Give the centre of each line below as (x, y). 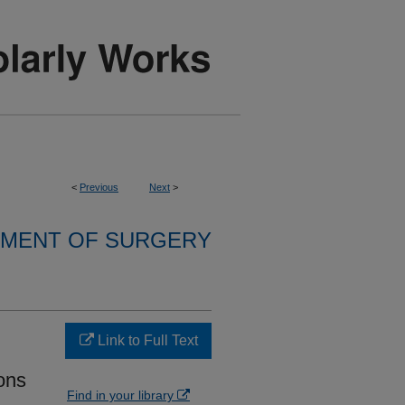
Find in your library (122, 395)
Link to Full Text (146, 340)
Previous (99, 187)
